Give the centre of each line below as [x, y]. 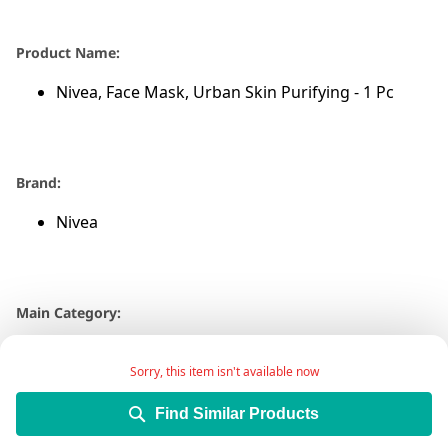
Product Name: [68, 53]
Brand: [38, 183]
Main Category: [68, 313]
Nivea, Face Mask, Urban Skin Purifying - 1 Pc [225, 92]
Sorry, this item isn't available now [224, 371]
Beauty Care [101, 352]
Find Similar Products [237, 413]
